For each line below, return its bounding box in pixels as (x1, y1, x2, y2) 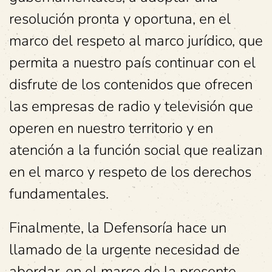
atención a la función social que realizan (9, 140, 262, 160)
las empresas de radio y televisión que (9, 97, 253, 117)
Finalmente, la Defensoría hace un (9, 218, 226, 238)
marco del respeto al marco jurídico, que (9, 31, 263, 51)
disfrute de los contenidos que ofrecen (9, 75, 253, 95)
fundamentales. (9, 184, 109, 204)
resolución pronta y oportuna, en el (9, 9, 231, 29)
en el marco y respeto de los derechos (9, 162, 251, 182)
